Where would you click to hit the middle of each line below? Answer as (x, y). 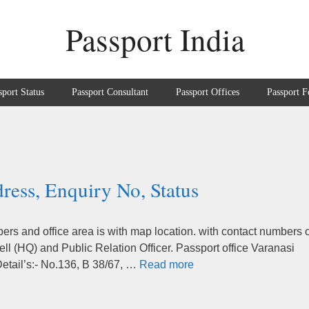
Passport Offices (208, 92)
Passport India (155, 39)
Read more (167, 265)
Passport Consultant (110, 92)
